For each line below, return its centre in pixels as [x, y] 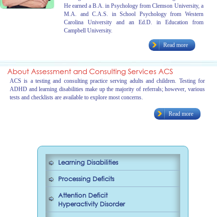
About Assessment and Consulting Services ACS [90, 71]
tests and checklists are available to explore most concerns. [76, 98]
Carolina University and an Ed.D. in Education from [134, 22]
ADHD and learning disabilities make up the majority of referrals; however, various [107, 89]
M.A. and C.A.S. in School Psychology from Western [134, 14]
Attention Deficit [83, 195]
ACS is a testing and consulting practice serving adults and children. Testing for [107, 81]
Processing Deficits [86, 179]
